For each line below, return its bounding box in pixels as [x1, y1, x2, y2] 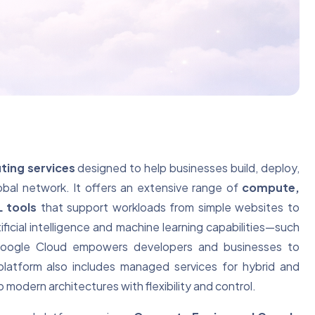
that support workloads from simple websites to [37, 200, 300, 215]
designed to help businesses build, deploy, [75, 160, 300, 176]
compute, [241, 180, 300, 195]
